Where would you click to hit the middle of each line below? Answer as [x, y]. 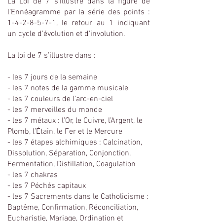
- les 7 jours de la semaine [52, 77]
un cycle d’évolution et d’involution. [66, 34]
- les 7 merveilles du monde [55, 110]
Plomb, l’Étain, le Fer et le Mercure [65, 132]
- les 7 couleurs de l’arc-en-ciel [60, 99]
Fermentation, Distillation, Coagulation [72, 164]
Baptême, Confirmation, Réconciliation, [73, 208]
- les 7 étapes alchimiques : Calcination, [75, 143]
